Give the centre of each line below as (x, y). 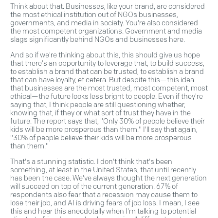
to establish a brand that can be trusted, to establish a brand (107, 72)
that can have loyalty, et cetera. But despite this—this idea (102, 80)
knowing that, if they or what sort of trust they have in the (100, 113)
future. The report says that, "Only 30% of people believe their (108, 121)
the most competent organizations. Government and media (106, 31)
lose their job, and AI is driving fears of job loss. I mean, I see (105, 203)
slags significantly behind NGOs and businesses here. (98, 40)
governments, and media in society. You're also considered (104, 23)
